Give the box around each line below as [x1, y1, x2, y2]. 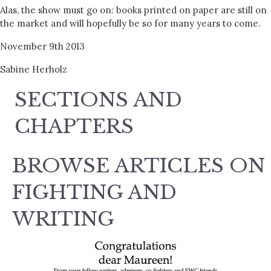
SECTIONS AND [15, 87, 182, 112]
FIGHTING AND [12, 180, 177, 204]
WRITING [12, 206, 114, 231]
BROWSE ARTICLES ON [12, 153, 265, 178]
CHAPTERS [15, 114, 134, 139]
